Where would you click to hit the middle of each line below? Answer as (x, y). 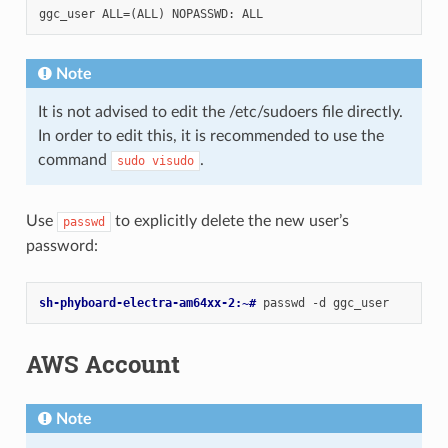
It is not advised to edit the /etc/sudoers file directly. (220, 112)
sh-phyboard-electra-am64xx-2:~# (150, 303)
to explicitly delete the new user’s (229, 221)
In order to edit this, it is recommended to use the (210, 136)
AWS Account (102, 364)
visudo (172, 161)
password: (61, 246)
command (74, 160)
